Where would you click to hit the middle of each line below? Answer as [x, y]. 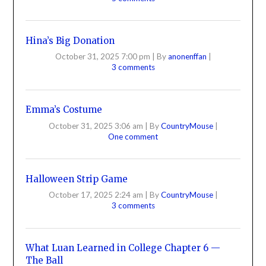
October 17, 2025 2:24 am [96, 195]
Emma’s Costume [64, 110]
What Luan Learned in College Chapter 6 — [123, 248]
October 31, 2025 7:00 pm [102, 57]
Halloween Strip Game [77, 179]
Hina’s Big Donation [70, 40]
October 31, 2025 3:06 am [96, 126]
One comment [133, 136]
